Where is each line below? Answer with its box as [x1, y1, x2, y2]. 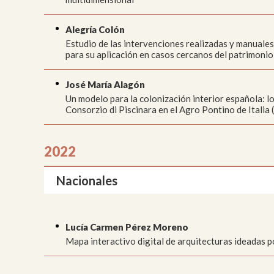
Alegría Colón [65, 23, 125, 35]
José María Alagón [65, 78, 145, 90]
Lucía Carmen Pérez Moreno [65, 221, 188, 232]
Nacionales [56, 172, 117, 188]
